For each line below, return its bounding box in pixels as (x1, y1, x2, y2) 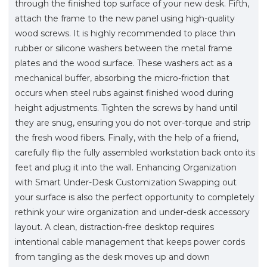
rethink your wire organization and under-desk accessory (15, 206, 250, 218)
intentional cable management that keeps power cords (15, 236, 245, 247)
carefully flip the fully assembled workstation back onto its (15, 147, 255, 158)
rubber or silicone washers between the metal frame (15, 42, 232, 54)
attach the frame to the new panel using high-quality (15, 13, 235, 24)
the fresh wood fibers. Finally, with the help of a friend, (15, 132, 238, 143)
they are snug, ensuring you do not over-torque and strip (15, 117, 251, 128)
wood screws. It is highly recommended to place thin (15, 27, 235, 39)
